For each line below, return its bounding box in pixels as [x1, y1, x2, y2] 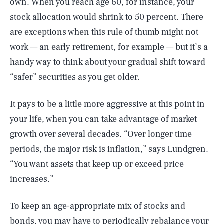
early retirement [51, 41, 113, 53]
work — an [10, 41, 51, 53]
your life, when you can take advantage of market [10, 113, 197, 125]
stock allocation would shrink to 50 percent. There [10, 11, 203, 23]
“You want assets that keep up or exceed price [10, 158, 184, 170]
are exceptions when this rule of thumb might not [10, 26, 198, 38]
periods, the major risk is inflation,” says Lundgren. [10, 143, 208, 155]
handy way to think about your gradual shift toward [10, 56, 205, 68]
